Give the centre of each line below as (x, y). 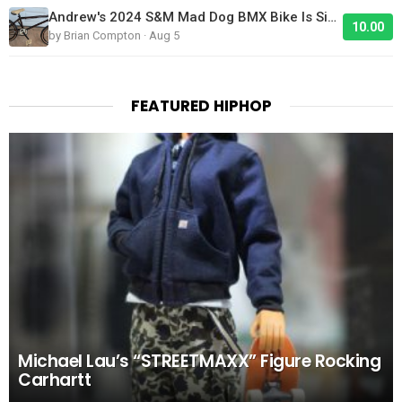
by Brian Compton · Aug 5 (114, 36)
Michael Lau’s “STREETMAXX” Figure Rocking (200, 362)
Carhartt (55, 380)
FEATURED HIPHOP (201, 106)
